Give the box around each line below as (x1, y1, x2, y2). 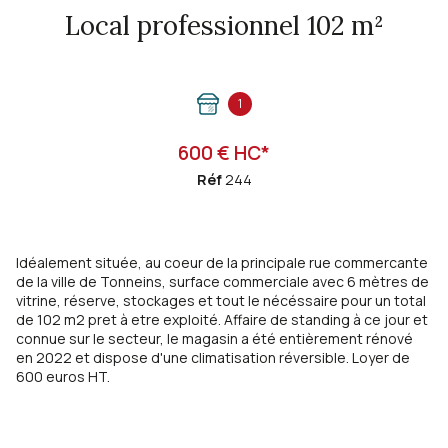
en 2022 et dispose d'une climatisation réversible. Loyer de (16, 348, 410, 368)
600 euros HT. (16, 367, 110, 387)
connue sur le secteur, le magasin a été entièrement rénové (16, 329, 413, 349)
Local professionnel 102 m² (350, 9, 384, 43)
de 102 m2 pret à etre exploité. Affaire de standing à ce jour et (16, 310, 428, 330)
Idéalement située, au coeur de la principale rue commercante (16, 253, 428, 273)
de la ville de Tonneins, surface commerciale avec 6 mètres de (16, 272, 429, 292)
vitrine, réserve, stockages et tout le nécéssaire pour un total (16, 291, 426, 311)
